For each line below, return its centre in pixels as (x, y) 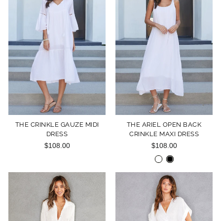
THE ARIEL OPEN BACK (164, 124)
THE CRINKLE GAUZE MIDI (57, 124)
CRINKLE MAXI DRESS (164, 134)
